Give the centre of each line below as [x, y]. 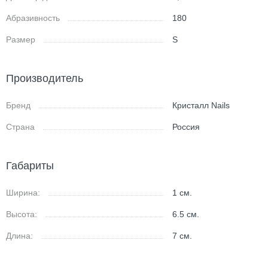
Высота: [22, 214]
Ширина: [23, 193]
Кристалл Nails [201, 105]
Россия [186, 127]
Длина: [19, 236]
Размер [21, 39]
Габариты [30, 166]
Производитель [45, 78]
